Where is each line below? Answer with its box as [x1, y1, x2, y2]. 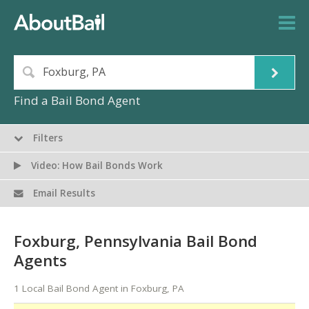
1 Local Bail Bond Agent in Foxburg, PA [14, 282, 184, 295]
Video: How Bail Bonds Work [28, 159, 163, 172]
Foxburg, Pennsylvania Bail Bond [14, 230, 257, 252]
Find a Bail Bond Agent [14, 92, 140, 109]
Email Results [30, 187, 96, 200]
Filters [30, 132, 63, 145]
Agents [14, 249, 67, 271]
